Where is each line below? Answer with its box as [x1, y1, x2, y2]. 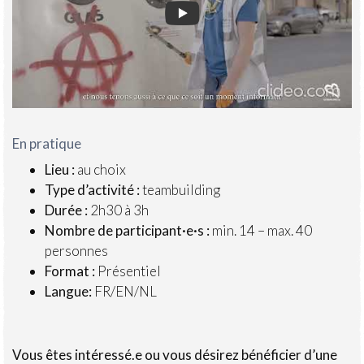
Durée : [45, 201, 90, 219]
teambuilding [140, 181, 220, 199]
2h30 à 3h [90, 201, 149, 219]
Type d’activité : [45, 181, 140, 199]
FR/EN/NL [92, 283, 157, 301]
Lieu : [45, 161, 75, 179]
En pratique [12, 135, 81, 153]
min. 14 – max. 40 [210, 222, 312, 240]
